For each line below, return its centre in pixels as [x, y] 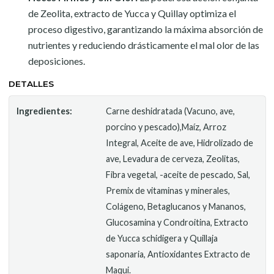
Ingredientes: [44, 111]
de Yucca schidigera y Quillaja [162, 238]
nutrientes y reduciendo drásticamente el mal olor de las [143, 45]
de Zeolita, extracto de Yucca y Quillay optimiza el [132, 13]
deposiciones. [56, 61]
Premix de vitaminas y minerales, [168, 191]
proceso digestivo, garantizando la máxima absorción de [145, 29]
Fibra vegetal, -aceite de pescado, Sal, [178, 175]
